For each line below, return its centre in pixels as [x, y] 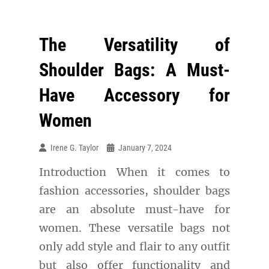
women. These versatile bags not [134, 228]
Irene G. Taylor [74, 148]
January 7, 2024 [145, 148]
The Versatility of [134, 45]
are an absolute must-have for [134, 209]
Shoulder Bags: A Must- [134, 70]
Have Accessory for [134, 95]
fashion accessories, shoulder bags [134, 191]
